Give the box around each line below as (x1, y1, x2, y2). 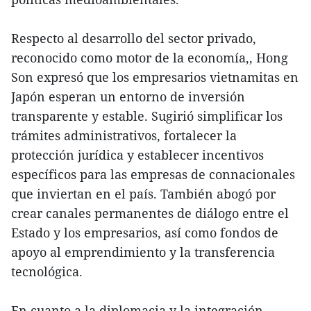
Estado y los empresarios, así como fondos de (11, 224, 278, 242)
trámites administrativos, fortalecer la (11, 127, 237, 144)
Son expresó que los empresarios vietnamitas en (11, 69, 299, 86)
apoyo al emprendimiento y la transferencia (11, 244, 275, 261)
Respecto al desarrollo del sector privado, (11, 30, 256, 47)
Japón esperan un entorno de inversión (11, 88, 245, 106)
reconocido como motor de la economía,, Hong (11, 49, 288, 67)
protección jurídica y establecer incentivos (11, 146, 264, 164)
